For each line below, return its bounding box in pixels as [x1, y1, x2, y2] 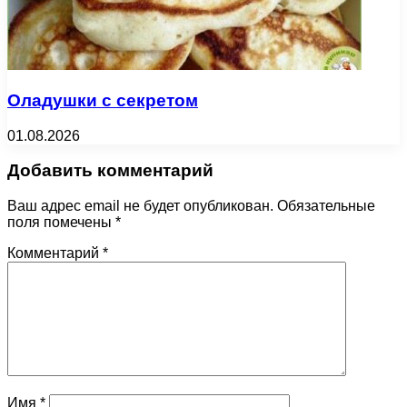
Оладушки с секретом [7, 91, 198, 111]
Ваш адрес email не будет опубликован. [7, 198, 273, 214]
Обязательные [277, 198, 375, 214]
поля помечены [7, 214, 115, 231]
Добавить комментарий [7, 161, 213, 181]
